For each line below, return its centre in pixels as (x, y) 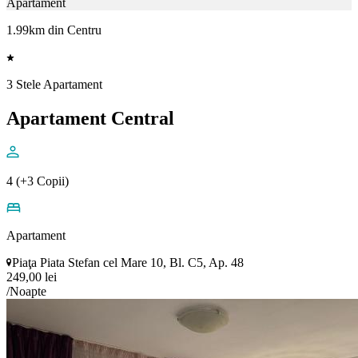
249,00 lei (32, 277)
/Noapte (26, 292)
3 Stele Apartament (54, 85)
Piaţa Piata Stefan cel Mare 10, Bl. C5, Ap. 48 (128, 263)
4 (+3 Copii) (38, 181)
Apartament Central (90, 119)
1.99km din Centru (54, 30)
